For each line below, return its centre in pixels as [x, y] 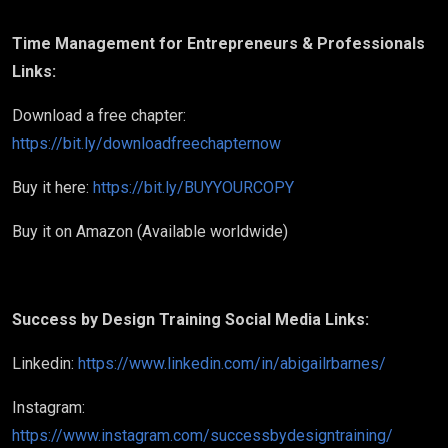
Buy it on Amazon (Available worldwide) [150, 231]
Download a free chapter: [99, 115]
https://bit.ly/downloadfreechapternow [146, 143]
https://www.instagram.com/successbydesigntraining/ [202, 435]
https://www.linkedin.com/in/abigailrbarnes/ [230, 363]
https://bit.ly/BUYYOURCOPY [191, 187]
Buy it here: [50, 187]
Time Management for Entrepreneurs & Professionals [218, 43]
